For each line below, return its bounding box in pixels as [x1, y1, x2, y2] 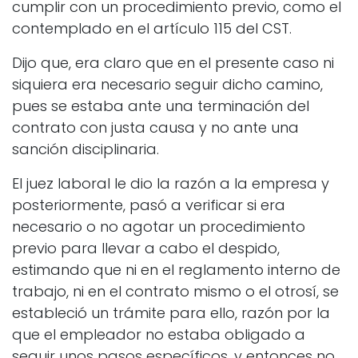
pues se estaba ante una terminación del [12, 96, 309, 117]
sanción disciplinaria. [12, 139, 159, 160]
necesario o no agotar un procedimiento [12, 217, 305, 237]
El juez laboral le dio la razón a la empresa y [12, 173, 329, 194]
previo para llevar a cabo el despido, [12, 238, 280, 259]
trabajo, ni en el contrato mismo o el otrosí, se [12, 281, 339, 302]
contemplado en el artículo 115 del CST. [12, 18, 292, 39]
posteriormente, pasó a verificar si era [12, 195, 285, 216]
